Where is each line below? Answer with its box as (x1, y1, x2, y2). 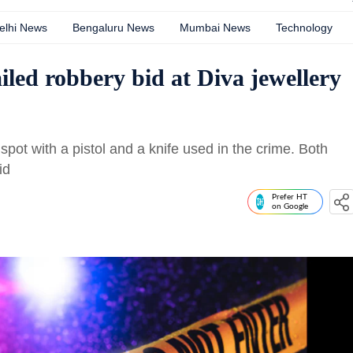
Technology (276, 21, 333, 34)
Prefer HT (272, 193, 307, 201)
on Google (272, 203, 308, 210)
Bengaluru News (72, 21, 154, 34)
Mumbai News (180, 21, 251, 34)
